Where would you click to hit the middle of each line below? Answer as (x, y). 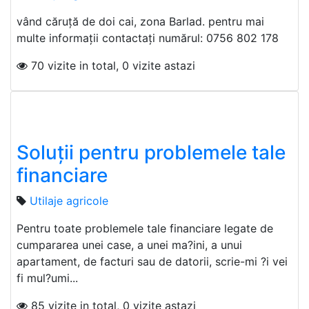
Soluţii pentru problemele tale (151, 153)
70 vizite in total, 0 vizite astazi (111, 66)
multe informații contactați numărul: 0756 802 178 (148, 38)
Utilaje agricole (69, 201)
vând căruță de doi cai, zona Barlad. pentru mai (140, 22)
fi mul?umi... (47, 278)
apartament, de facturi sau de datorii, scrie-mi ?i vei (152, 262)
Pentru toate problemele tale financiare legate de (145, 229)
